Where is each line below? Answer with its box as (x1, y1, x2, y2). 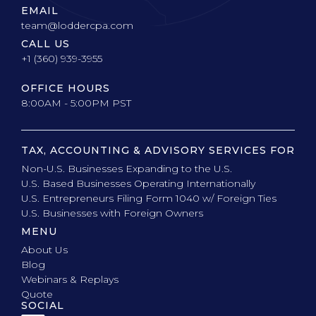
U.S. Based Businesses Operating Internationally (21, 177, 255, 190)
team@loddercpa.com (21, 19, 133, 32)
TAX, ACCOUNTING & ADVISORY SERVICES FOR (21, 144, 295, 157)
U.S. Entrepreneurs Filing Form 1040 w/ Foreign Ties (21, 192, 276, 205)
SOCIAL (21, 299, 64, 312)
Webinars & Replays (21, 273, 119, 286)
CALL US (21, 37, 70, 50)
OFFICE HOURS (21, 82, 110, 95)
